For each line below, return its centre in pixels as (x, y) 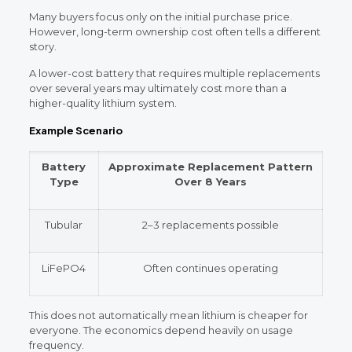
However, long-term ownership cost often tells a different (174, 31)
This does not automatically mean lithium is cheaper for (168, 315)
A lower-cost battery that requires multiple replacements (174, 73)
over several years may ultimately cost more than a (158, 88)
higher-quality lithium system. (103, 103)
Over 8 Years (210, 181)
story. (42, 46)
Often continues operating (210, 268)
